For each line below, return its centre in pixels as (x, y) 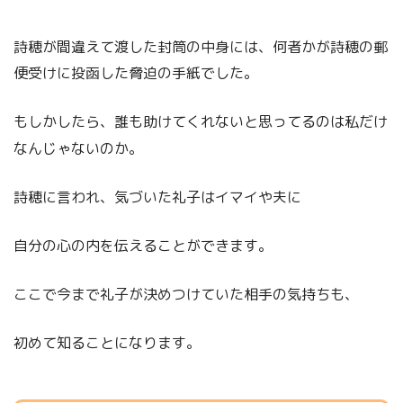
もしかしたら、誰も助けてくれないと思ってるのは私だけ (201, 121)
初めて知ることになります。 (107, 342)
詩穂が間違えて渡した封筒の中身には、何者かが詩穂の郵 (201, 46)
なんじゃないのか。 (78, 148)
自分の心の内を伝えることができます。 (143, 245)
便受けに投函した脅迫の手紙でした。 (136, 72)
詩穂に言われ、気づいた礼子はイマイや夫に (157, 197)
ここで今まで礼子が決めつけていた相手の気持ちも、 (186, 294)
